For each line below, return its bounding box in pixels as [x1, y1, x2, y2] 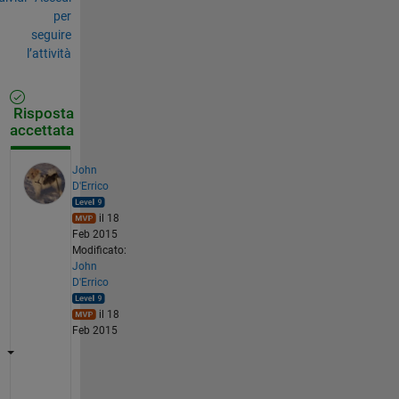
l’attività [26, 45, 71, 61]
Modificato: [71, 243, 126, 256]
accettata [9, 121, 74, 139]
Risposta [9, 104, 74, 122]
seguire [30, 27, 71, 42]
